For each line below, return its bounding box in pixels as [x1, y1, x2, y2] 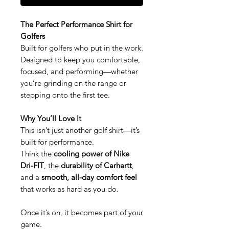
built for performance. [20, 136, 94, 147]
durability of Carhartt [61, 160, 132, 170]
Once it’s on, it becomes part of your [20, 207, 143, 217]
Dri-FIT [20, 160, 44, 170]
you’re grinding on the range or [20, 78, 126, 88]
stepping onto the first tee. [20, 89, 110, 100]
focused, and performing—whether [20, 66, 138, 76]
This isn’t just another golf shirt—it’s [20, 125, 140, 135]
